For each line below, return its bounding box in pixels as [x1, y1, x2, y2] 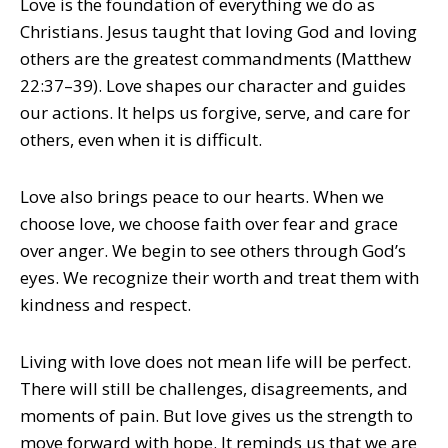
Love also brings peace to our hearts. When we [20, 185, 384, 209]
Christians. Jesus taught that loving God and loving [20, 20, 417, 44]
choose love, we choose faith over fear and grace [20, 212, 398, 236]
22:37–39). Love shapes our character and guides [20, 74, 406, 98]
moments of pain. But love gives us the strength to [20, 403, 413, 427]
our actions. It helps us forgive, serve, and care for [20, 101, 410, 125]
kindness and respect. [20, 293, 191, 317]
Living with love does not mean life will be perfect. [20, 349, 411, 373]
